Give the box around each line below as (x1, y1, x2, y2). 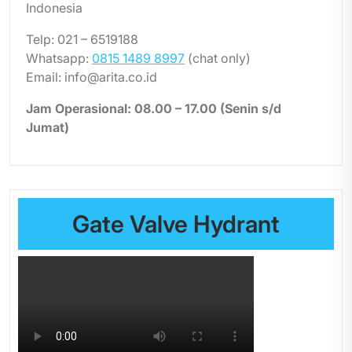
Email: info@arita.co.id (26, 69, 157, 85)
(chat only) (185, 50, 251, 66)
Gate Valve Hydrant (72, 210, 280, 238)
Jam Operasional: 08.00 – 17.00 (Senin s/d (26, 101, 281, 116)
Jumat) (26, 119, 69, 135)
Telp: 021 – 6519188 (26, 31, 138, 47)
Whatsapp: (26, 50, 92, 66)
